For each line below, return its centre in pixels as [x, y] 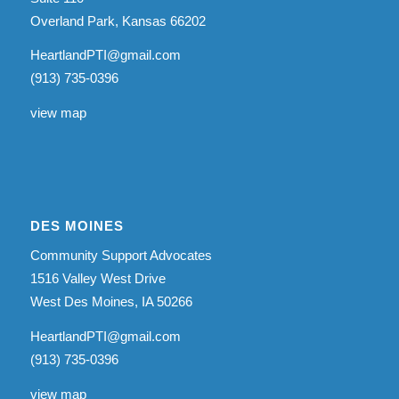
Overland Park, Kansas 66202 [118, 20]
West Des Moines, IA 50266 [111, 302]
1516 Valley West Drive [98, 279]
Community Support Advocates [121, 256]
